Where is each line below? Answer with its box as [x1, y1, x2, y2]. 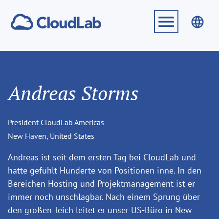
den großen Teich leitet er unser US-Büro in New [8, 204, 192, 216]
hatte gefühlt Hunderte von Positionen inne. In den [8, 165, 201, 176]
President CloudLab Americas [8, 117, 104, 127]
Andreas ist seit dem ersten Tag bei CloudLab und [8, 152, 196, 163]
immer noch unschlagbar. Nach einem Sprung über [8, 191, 200, 202]
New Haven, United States [8, 131, 94, 141]
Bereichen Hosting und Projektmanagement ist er [8, 178, 195, 189]
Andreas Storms [8, 80, 139, 106]
